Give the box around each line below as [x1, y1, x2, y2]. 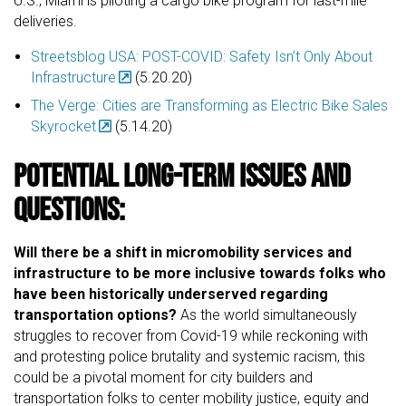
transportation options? [14, 305, 177, 324]
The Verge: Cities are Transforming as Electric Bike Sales [31, 96, 389, 114]
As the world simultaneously [177, 305, 357, 324]
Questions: [14, 189, 125, 227]
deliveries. [14, 12, 77, 30]
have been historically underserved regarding [14, 285, 328, 303]
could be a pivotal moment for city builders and [14, 368, 313, 386]
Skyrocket [31, 117, 97, 135]
